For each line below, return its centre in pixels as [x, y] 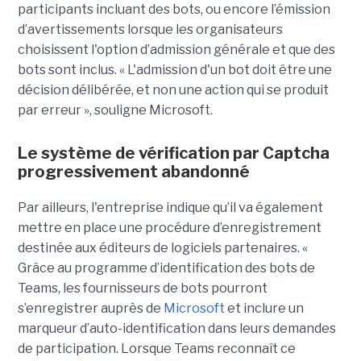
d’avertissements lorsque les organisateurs [150, 29]
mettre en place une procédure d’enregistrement [169, 227]
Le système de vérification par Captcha [173, 153]
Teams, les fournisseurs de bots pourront [142, 288]
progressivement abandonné [133, 171]
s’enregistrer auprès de [90, 308]
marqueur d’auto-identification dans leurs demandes [176, 328]
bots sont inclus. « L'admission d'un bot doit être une [174, 69]
